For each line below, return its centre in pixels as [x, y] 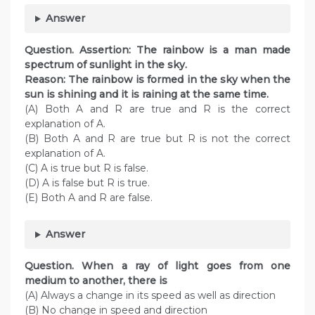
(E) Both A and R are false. [89, 198]
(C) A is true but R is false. [86, 168]
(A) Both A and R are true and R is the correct [157, 109]
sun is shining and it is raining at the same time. [147, 95]
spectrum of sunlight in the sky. [113, 65]
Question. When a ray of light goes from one [157, 266]
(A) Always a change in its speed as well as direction [150, 296]
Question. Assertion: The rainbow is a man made [157, 50]
